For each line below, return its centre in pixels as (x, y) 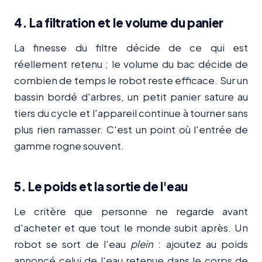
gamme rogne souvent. (69, 146)
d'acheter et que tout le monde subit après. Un (131, 227)
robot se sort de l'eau (73, 244)
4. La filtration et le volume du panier (119, 23)
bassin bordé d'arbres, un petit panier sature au (131, 96)
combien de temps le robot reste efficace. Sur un (131, 80)
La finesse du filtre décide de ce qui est (131, 47)
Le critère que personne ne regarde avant (131, 211)
